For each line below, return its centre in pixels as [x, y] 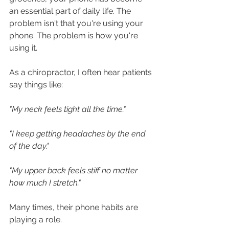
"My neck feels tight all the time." [67, 109]
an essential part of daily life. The [71, 11]
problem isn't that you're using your [77, 24]
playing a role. [36, 220]
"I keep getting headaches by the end [78, 134]
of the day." [29, 146]
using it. [23, 48]
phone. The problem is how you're [75, 36]
